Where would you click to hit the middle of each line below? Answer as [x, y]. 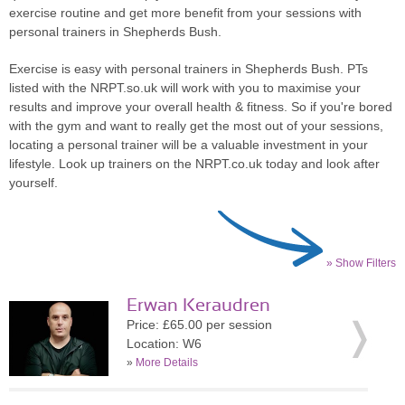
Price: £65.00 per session [199, 325]
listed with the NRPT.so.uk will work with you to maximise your [185, 88]
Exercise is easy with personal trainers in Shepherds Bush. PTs [188, 69]
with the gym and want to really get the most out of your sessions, [196, 126]
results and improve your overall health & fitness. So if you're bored [201, 107]
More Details [167, 363]
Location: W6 [164, 344]
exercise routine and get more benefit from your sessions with [185, 13]
